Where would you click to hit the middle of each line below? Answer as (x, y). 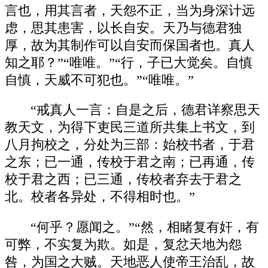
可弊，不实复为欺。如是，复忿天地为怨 (123, 244)
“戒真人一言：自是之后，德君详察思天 (146, 110)
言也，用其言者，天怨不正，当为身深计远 (130, 10)
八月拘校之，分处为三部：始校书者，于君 (130, 145)
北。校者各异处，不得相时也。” (100, 197)
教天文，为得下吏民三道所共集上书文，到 (130, 128)
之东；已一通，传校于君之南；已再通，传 (130, 162)
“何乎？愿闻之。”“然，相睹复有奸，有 (145, 227)
